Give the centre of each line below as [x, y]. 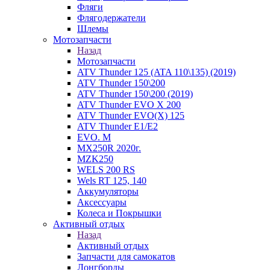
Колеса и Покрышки [119, 213]
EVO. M [94, 137]
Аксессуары [102, 202]
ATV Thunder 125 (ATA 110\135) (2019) [156, 72]
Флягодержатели [111, 18]
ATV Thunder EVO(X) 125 [131, 115]
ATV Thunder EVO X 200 [129, 105]
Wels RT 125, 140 [112, 181]
